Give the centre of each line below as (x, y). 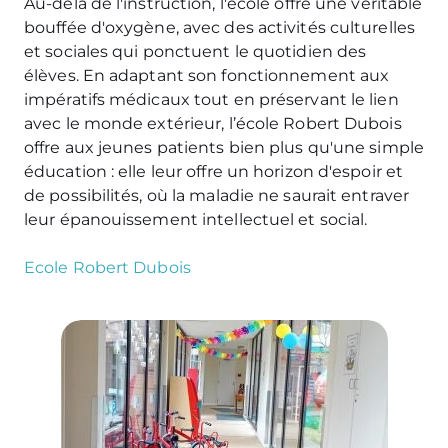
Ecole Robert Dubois (107, 267)
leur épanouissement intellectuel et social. (196, 219)
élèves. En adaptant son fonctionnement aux (207, 75)
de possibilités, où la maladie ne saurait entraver (217, 195)
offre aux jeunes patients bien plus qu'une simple (224, 147)
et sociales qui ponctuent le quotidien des (195, 51)
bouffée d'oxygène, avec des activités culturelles (219, 27)
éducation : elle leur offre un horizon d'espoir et (214, 171)
